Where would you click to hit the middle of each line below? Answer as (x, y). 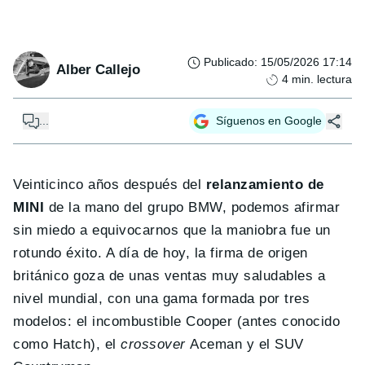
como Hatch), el (67, 345)
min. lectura (322, 79)
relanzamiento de (265, 185)
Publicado (229, 62)
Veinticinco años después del (110, 185)
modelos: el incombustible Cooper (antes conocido (177, 322)
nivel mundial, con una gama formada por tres (162, 299)
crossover (156, 345)
